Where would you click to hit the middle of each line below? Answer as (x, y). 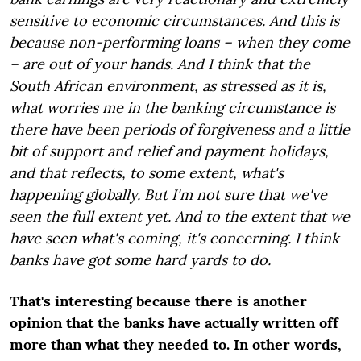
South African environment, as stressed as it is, (168, 86)
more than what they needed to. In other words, (176, 344)
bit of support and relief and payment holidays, (169, 151)
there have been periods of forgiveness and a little (180, 129)
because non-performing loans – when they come (180, 42)
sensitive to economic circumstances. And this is (174, 21)
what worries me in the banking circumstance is (172, 108)
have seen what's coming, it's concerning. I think (174, 238)
